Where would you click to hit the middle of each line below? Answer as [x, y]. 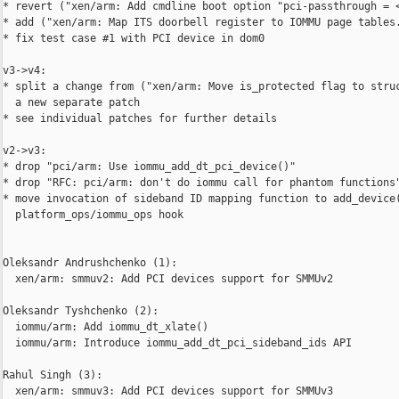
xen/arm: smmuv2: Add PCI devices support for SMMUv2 [168, 279]
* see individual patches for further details [140, 119]
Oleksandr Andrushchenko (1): [90, 263]
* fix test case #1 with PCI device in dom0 [134, 39]
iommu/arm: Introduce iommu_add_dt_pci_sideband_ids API [177, 343]
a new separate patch [71, 103]
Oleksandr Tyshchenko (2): [81, 311]
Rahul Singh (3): [53, 375]
